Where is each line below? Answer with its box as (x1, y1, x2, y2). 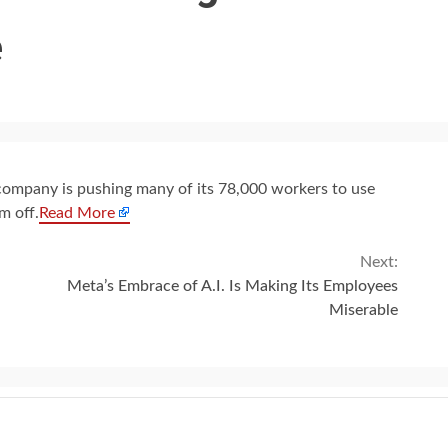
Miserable (329, 302, 398, 318)
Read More (39, 205, 115, 221)
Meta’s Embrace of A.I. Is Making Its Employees (67, 278, 398, 294)
